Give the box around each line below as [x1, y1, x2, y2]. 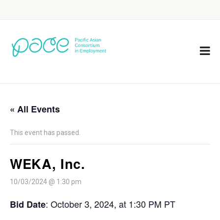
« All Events [10, 103, 60, 115]
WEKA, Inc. [10, 154, 85, 173]
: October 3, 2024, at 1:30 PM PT [46, 197, 175, 210]
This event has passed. [10, 129, 81, 137]
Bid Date [10, 198, 46, 211]
